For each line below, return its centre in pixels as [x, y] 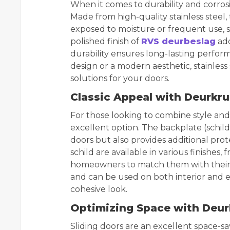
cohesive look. [99, 189]
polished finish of [106, 41]
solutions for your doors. [120, 78]
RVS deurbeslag [178, 41]
